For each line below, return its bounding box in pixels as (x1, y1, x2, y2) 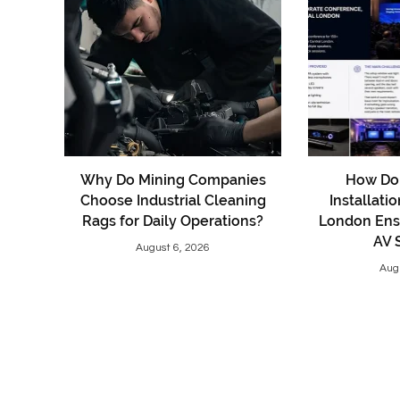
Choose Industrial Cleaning (79, 192, 266, 210)
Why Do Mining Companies (79, 171, 266, 189)
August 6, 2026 (136, 242, 211, 254)
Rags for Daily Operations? (82, 212, 264, 230)
